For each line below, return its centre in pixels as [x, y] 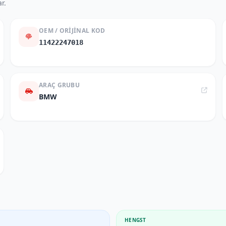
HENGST [135, 220]
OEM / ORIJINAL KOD [72, 31]
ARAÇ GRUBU [59, 85]
